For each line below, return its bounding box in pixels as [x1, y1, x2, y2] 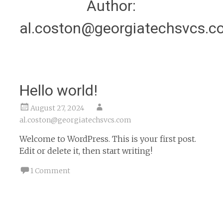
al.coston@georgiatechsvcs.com [19, 115, 131, 124]
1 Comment [30, 166, 70, 175]
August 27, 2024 [30, 104, 84, 112]
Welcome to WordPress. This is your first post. [19, 134, 196, 144]
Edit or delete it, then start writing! [19, 146, 152, 156]
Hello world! [19, 82, 98, 99]
